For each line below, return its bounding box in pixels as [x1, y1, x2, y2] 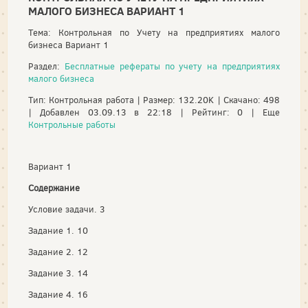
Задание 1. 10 [28, 225, 88, 236]
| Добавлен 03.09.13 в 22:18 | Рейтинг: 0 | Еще [28, 107, 280, 118]
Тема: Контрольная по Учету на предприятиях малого [28, 27, 280, 38]
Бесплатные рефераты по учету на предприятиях [64, 60, 280, 72]
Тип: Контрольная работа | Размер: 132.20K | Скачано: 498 [28, 94, 280, 106]
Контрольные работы [28, 119, 115, 131]
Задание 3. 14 [28, 267, 88, 279]
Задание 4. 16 [28, 289, 88, 300]
